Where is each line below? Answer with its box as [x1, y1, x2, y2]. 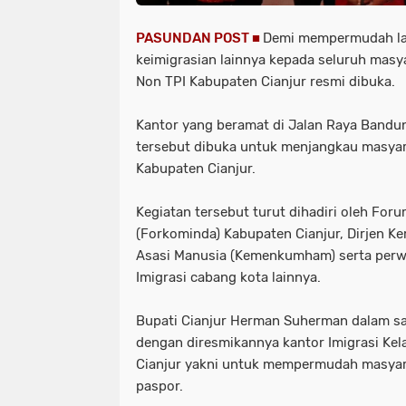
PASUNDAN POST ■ [136, 29, 263, 46]
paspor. [136, 377, 183, 394]
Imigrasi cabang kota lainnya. [136, 268, 321, 285]
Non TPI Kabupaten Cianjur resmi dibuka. [136, 72, 399, 90]
